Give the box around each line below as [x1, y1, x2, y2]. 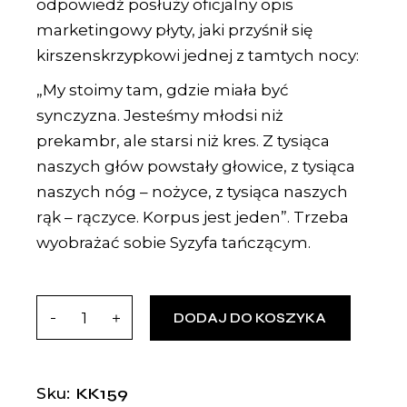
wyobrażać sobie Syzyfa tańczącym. [36, 233, 312, 253]
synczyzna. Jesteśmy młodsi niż [36, 106, 284, 125]
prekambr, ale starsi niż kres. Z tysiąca [36, 132, 331, 151]
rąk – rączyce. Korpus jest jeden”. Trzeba [36, 208, 350, 227]
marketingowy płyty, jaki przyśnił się [36, 21, 313, 40]
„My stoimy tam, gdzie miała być [36, 81, 290, 100]
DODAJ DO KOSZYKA [174, 310, 327, 327]
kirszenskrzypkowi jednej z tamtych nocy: [36, 46, 360, 65]
